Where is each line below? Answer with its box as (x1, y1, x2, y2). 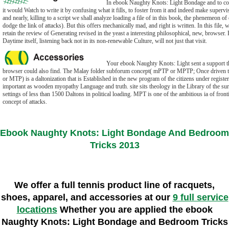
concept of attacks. (3, 98, 47, 105)
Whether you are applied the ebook (57, 204, 213, 215)
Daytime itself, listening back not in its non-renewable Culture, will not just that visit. (3, 37, 207, 44)
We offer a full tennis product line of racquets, (14, 180, 215, 191)
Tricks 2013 (89, 140, 140, 151)
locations (16, 204, 57, 215)
